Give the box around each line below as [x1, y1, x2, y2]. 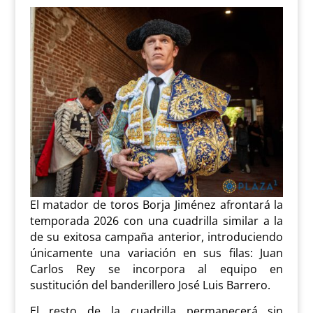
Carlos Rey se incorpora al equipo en [29, 261, 284, 277]
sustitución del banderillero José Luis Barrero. [29, 277, 270, 293]
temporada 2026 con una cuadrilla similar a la [29, 213, 284, 229]
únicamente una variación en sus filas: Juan [29, 245, 284, 261]
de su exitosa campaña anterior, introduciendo [29, 229, 284, 245]
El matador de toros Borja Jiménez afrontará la [29, 197, 284, 213]
